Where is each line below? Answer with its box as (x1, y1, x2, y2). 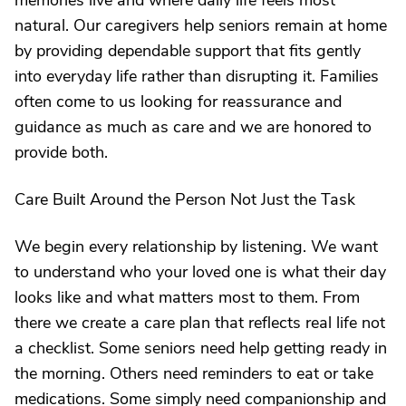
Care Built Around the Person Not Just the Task (14, 188, 355, 210)
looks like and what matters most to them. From (14, 286, 360, 308)
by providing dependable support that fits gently (14, 40, 361, 62)
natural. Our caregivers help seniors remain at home (14, 14, 387, 36)
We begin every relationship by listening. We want (14, 236, 378, 257)
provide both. (14, 141, 108, 163)
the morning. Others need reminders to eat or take (14, 362, 373, 384)
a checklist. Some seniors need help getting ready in (14, 337, 387, 359)
